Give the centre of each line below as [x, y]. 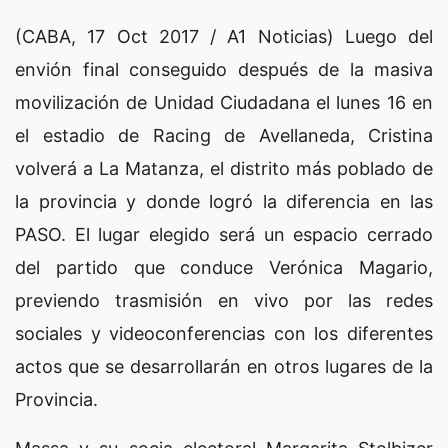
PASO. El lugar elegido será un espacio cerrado [224, 235]
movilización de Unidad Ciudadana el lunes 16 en [224, 103]
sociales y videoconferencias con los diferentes [224, 334]
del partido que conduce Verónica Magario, [224, 268]
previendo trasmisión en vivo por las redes [224, 301]
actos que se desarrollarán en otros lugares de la [224, 367]
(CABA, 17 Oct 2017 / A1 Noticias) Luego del [224, 37]
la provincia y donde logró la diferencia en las [224, 202]
